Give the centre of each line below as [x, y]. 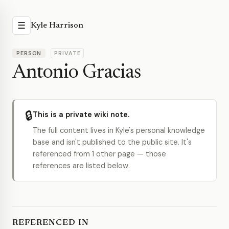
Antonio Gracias [76, 73]
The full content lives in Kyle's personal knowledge [119, 130]
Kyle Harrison [57, 26]
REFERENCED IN [51, 223]
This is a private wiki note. [81, 114]
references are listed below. [81, 166]
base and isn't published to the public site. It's [112, 142]
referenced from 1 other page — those [99, 154]
